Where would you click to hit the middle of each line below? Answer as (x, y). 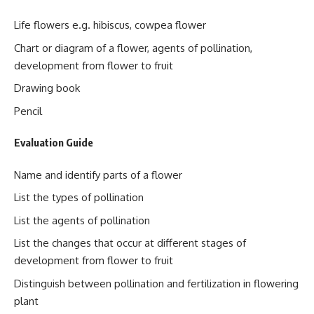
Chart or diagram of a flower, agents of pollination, (133, 48)
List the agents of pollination (82, 220)
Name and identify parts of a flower (98, 175)
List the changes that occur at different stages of (130, 243)
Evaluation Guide (54, 142)
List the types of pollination (79, 197)
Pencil (28, 111)
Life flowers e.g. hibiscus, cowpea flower (110, 25)
